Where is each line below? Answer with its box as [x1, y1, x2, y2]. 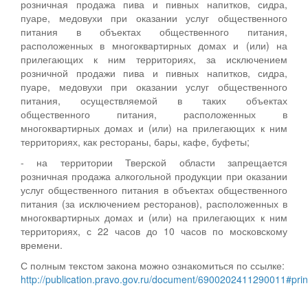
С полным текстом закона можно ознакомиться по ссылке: [21, 258, 285, 272]
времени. [21, 237, 63, 252]
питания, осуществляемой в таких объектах [21, 93, 287, 107]
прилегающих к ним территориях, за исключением [21, 52, 287, 66]
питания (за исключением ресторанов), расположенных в [21, 196, 287, 210]
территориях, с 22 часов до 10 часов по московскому [21, 223, 287, 238]
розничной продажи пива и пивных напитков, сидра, [21, 65, 287, 80]
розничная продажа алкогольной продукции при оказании [21, 168, 287, 183]
